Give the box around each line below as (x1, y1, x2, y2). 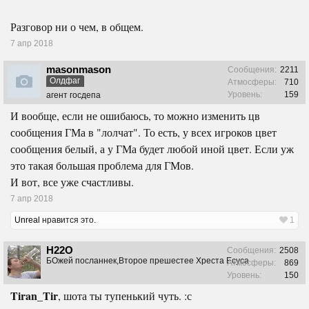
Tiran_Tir (10, 287, 58, 303)
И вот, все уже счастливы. (10, 174, 134, 189)
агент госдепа (46, 90, 101, 100)
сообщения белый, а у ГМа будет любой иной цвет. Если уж (10, 141, 294, 156)
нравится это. (40, 215, 96, 225)
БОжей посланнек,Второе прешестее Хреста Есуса (46, 255, 249, 266)
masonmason (46, 63, 111, 75)
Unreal (14, 215, 40, 225)
